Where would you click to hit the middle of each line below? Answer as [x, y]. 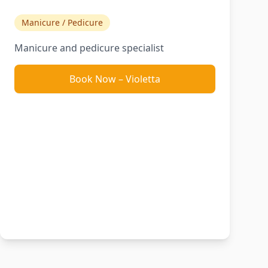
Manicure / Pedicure [62, 22]
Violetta [143, 79]
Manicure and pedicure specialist [89, 48]
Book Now [93, 79]
